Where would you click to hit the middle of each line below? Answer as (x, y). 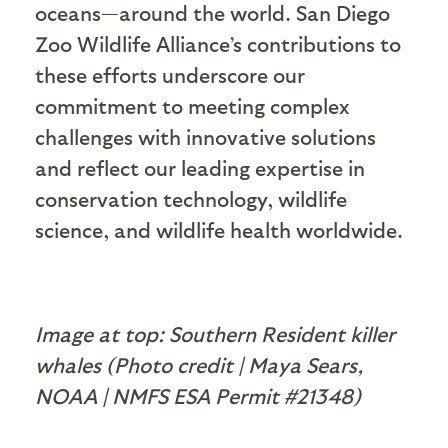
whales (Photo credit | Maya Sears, (199, 364)
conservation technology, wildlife (191, 198)
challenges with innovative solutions (205, 136)
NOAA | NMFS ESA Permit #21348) (198, 395)
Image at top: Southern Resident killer (215, 333)
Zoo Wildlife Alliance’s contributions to (218, 43)
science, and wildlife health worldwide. (219, 229)
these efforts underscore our (170, 74)
